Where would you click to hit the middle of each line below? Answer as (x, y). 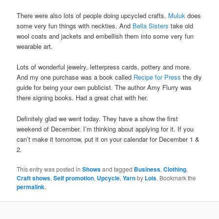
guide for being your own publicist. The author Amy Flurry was (104, 88)
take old (182, 26)
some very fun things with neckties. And (75, 26)
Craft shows (34, 178)
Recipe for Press (157, 77)
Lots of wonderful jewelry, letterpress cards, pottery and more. (104, 67)
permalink (31, 186)
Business (147, 169)
